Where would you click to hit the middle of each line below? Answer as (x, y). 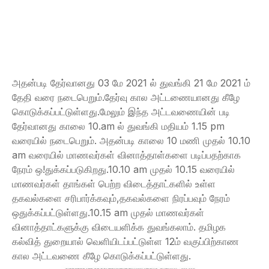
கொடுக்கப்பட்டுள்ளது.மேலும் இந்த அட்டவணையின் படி (121, 112)
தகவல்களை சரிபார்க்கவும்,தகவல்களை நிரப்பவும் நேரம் (121, 198)
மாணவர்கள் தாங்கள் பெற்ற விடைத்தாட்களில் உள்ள (114, 184)
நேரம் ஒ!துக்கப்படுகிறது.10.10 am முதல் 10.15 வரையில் (123, 169)
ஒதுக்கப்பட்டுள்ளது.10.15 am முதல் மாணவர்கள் (108, 213)
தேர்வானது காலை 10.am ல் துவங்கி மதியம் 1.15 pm (118, 126)
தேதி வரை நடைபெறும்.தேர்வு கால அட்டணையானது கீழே (126, 97)
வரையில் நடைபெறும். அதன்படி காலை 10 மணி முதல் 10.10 (131, 141)
